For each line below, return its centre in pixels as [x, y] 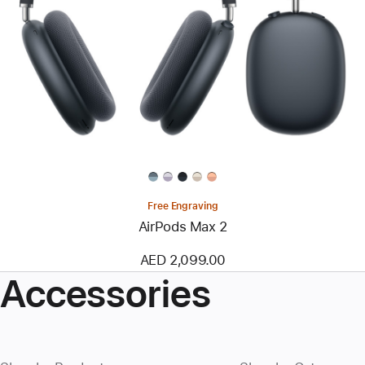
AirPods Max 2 [182, 226]
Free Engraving [183, 206]
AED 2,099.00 [183, 259]
